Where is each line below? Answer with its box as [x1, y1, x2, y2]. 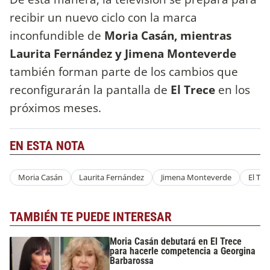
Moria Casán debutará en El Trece [110, 236, 242, 248]
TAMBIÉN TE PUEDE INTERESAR [10, 209, 172, 224]
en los [218, 81, 250, 98]
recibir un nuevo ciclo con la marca [10, 9, 197, 26]
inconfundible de [10, 27, 104, 44]
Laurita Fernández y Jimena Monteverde [10, 45, 236, 62]
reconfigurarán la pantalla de [10, 81, 168, 98]
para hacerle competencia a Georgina [110, 245, 256, 257]
